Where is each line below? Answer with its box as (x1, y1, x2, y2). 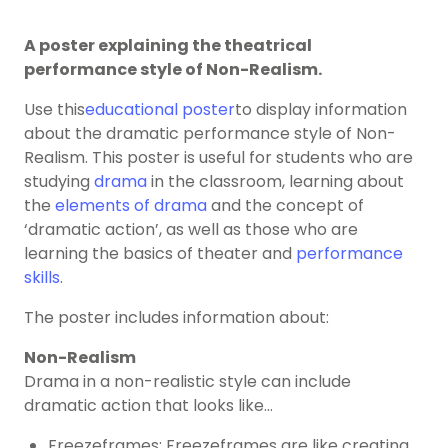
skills (24, 266, 60, 290)
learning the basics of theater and (24, 242, 296, 266)
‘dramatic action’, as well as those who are (24, 218, 358, 242)
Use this (24, 98, 85, 122)
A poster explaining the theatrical (24, 34, 312, 58)
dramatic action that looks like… (24, 394, 273, 418)
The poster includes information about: (24, 306, 329, 330)
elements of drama (55, 194, 207, 218)
